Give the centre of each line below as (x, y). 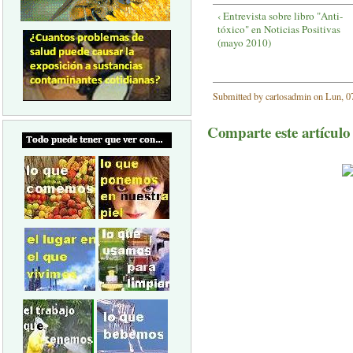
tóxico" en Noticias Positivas (279, 30)
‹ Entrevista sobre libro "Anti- (281, 16)
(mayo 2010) (245, 43)
